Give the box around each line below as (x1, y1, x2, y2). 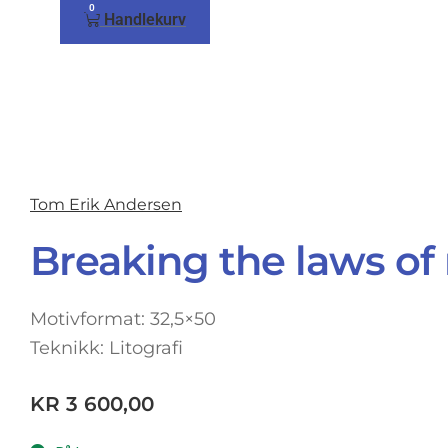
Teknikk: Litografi (30, 336, 183, 359)
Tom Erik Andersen (30, 194, 182, 214)
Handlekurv (104, 9, 186, 29)
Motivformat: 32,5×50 (30, 307, 216, 330)
